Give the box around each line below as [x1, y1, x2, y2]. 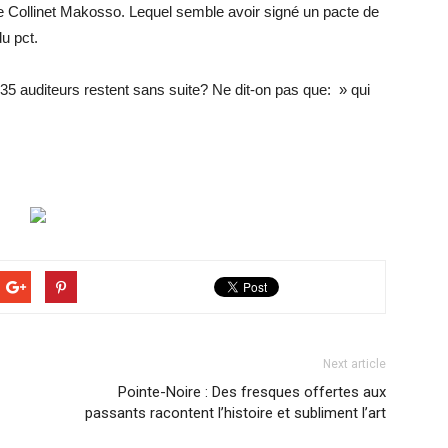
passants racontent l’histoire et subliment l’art [85, 404, 386, 422]
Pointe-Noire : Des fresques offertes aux [118, 383, 386, 401]
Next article [323, 357, 386, 371]
